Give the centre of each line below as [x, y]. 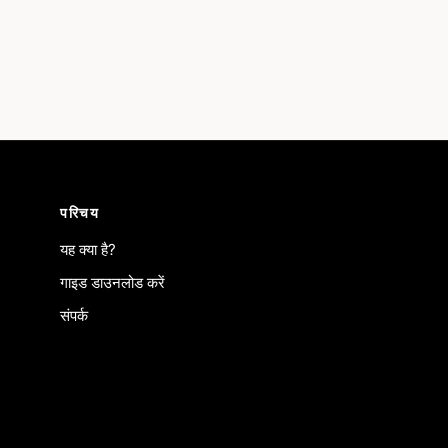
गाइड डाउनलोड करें [113, 282]
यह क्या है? [88, 249]
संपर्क [74, 315]
